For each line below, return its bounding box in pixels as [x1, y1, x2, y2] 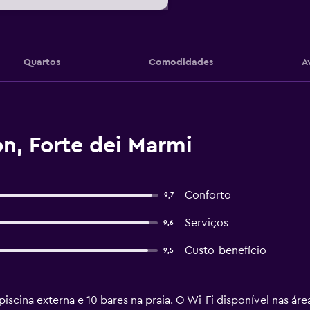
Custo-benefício [184, 245, 266, 256]
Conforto [184, 190, 231, 201]
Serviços [184, 217, 228, 228]
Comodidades [148, 57, 213, 67]
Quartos [23, 57, 60, 67]
